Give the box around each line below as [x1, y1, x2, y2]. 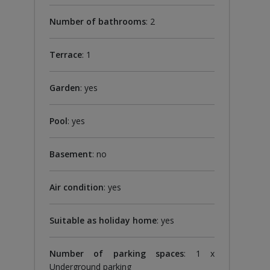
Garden [49, 81, 80, 93]
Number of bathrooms [49, 15, 146, 27]
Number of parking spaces [49, 247, 184, 259]
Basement [49, 148, 92, 160]
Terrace [49, 48, 82, 60]
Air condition [49, 181, 104, 193]
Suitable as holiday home [49, 214, 157, 226]
